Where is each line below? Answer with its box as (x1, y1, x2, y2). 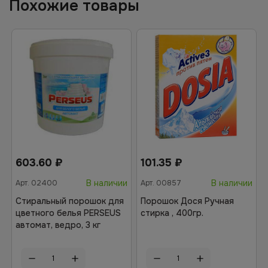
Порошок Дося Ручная (141, 196, 234, 206)
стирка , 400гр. (141, 208, 203, 218)
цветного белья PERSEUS (16, 208, 121, 218)
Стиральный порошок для (16, 196, 124, 206)
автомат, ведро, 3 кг (16, 220, 100, 230)
